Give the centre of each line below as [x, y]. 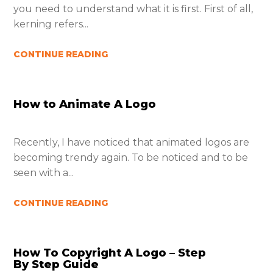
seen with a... [44, 173]
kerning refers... [51, 24]
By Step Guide [56, 264]
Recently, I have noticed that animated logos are [132, 142]
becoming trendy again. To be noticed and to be [131, 158]
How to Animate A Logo [85, 104]
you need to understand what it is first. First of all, [133, 9]
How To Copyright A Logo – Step [110, 253]
